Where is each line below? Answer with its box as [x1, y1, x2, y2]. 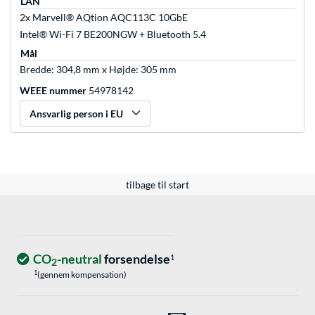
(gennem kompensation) [37, 269, 127, 281]
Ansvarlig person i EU [30, 108, 123, 120]
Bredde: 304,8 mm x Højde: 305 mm [20, 63, 176, 76]
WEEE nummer [20, 84, 86, 97]
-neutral [57, 251, 102, 267]
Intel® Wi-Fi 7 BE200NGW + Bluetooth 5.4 [20, 28, 206, 41]
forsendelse [102, 251, 170, 267]
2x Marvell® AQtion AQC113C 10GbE [20, 11, 188, 24]
